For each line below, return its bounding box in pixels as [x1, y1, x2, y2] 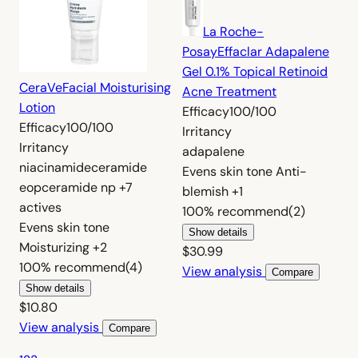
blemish [182, 182, 232, 200]
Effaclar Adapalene [217, 42, 329, 60]
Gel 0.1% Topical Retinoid [182, 62, 328, 80]
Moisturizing [19, 238, 93, 256]
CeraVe [19, 78, 62, 96]
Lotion [19, 98, 55, 116]
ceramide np [42, 178, 116, 196]
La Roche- [203, 22, 264, 40]
